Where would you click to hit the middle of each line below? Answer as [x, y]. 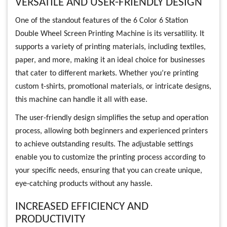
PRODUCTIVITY [50, 220]
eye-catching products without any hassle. [84, 184]
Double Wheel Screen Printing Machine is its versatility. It [110, 34]
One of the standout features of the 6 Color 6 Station [102, 21]
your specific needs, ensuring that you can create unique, [109, 171]
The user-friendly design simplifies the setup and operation [112, 118]
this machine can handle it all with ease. [81, 100]
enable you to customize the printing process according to [110, 158]
